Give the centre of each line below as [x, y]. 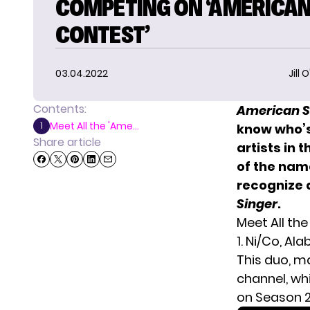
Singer [257, 204]
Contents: [60, 109]
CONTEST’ [102, 35]
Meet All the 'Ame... [94, 126]
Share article [67, 143]
